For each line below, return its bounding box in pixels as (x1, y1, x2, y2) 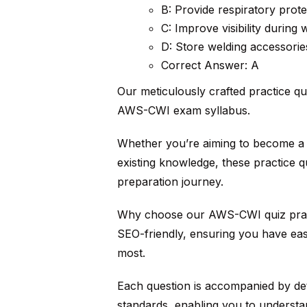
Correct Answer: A (160, 58, 259, 73)
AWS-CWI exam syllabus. (116, 103, 250, 118)
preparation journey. (116, 175, 223, 189)
